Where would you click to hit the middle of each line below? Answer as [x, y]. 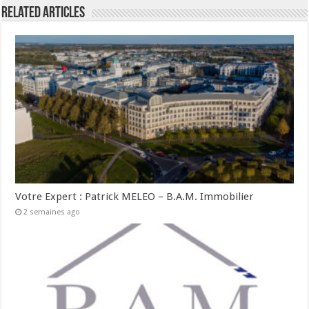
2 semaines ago [52, 212]
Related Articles [43, 14]
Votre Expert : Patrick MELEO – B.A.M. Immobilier [135, 197]
